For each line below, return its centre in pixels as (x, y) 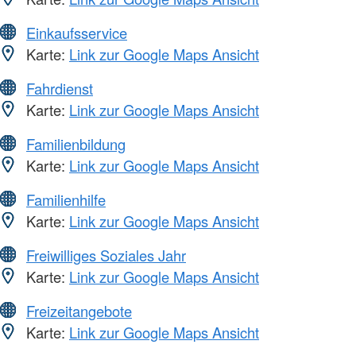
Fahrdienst (60, 88)
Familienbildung (76, 143)
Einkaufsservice (77, 32)
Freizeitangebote (79, 310)
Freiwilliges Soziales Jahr (106, 255)
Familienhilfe (66, 199)
